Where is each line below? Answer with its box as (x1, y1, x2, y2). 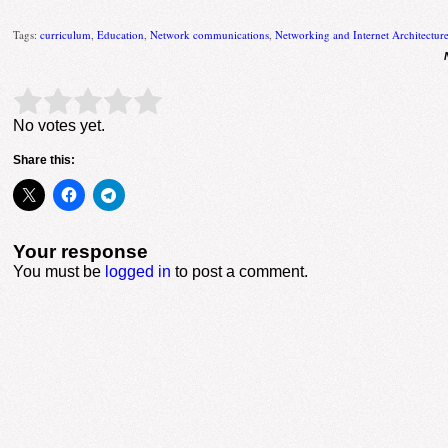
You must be (13, 262, 106, 280)
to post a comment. (171, 262, 309, 280)
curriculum (40, 26, 92, 42)
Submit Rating (159, 94, 242, 110)
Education (97, 26, 145, 42)
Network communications (150, 26, 270, 42)
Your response (13, 240, 149, 262)
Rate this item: (13, 92, 115, 110)
